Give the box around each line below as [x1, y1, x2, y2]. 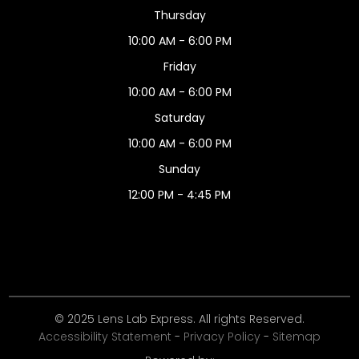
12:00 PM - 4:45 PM [128, 186, 231, 203]
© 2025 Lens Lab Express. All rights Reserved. [54, 310, 305, 327]
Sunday [159, 160, 200, 177]
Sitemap [272, 328, 321, 345]
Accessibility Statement [38, 328, 171, 345]
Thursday [153, 6, 206, 23]
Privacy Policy [184, 328, 260, 345]
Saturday [154, 109, 205, 126]
